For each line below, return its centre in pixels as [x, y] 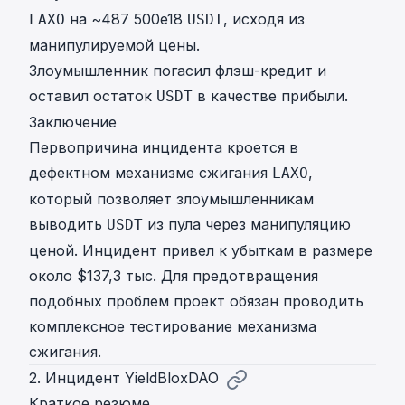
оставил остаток [93, 96]
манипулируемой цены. [114, 46]
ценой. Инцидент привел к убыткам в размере [201, 251]
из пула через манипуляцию [247, 225]
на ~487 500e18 [126, 19]
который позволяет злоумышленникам [171, 199]
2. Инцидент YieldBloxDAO [124, 378]
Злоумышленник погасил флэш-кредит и [178, 71]
